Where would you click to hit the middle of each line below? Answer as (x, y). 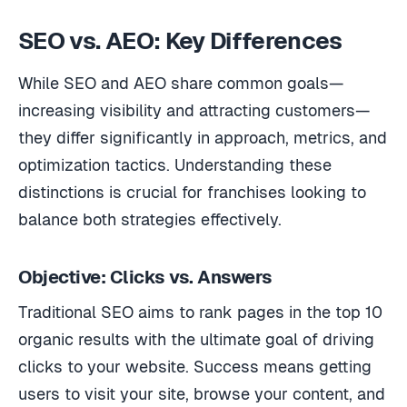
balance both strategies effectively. (150, 219)
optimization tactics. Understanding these (175, 164)
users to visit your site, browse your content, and (202, 393)
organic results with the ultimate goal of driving (196, 339)
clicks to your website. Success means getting (195, 366)
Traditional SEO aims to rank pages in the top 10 (200, 312)
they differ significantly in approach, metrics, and (203, 137)
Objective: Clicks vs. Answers (145, 277)
